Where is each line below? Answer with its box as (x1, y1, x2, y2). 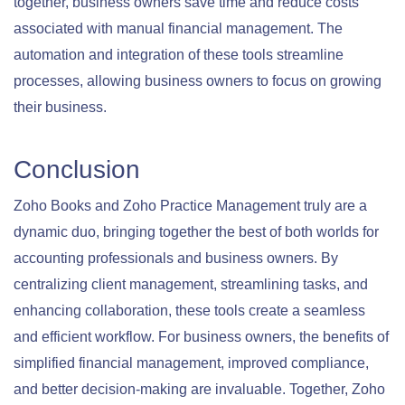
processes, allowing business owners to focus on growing (14, 73, 381, 89)
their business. (14, 99, 107, 116)
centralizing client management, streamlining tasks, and (14, 277, 368, 293)
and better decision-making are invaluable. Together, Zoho (14, 381, 385, 398)
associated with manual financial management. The (14, 21, 343, 37)
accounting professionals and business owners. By (14, 250, 338, 267)
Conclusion (14, 155, 140, 184)
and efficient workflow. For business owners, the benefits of (14, 329, 389, 345)
